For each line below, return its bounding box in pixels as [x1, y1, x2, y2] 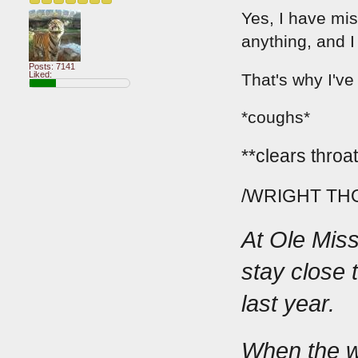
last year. [241, 290, 336, 316]
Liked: [29, 69, 52, 79]
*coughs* [241, 108, 311, 127]
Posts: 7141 [29, 61, 75, 71]
